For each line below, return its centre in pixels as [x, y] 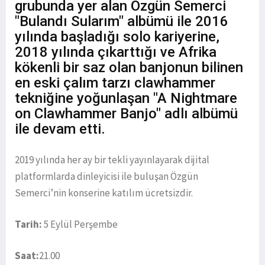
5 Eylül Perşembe [81, 224]
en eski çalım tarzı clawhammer [115, 83]
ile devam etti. [60, 129]
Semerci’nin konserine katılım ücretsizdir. [104, 193]
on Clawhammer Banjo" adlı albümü [126, 114]
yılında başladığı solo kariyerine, [117, 37]
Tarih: [29, 224]
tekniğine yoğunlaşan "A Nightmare [126, 98]
